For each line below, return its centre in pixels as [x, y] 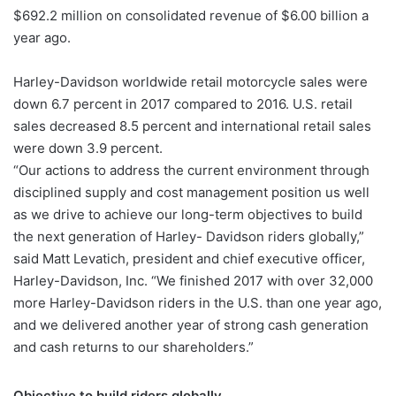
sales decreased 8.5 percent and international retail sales [192, 126]
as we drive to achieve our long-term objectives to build [188, 214]
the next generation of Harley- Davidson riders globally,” [189, 236]
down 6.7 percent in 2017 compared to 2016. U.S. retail [183, 103]
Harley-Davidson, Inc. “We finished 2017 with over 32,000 [193, 280]
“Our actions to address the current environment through [191, 170]
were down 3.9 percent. [88, 148]
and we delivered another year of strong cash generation [191, 324]
